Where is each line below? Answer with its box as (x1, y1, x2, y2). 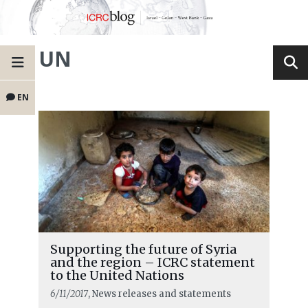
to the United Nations (49, 267, 184, 284)
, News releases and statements (87, 288, 231, 300)
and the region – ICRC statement (49, 254, 255, 271)
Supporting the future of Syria (49, 241, 236, 258)
